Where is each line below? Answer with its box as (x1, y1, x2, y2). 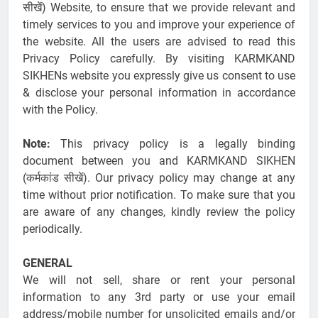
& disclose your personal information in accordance (23, 86, 295, 100)
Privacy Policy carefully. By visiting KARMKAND (23, 52, 295, 66)
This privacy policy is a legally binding (50, 137, 295, 151)
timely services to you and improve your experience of (23, 18, 295, 32)
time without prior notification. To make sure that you (23, 188, 295, 202)
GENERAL (23, 256, 72, 270)
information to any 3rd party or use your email (23, 290, 295, 305)
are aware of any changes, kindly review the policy (23, 205, 295, 219)
